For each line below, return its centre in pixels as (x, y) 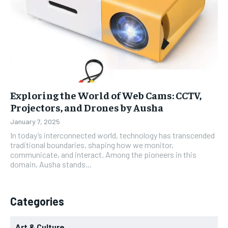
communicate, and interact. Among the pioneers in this (103, 154)
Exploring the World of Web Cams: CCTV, (106, 95)
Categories (37, 201)
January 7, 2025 (35, 121)
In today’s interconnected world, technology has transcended (112, 135)
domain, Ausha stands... (51, 164)
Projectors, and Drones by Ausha (87, 107)
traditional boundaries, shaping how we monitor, (92, 145)
